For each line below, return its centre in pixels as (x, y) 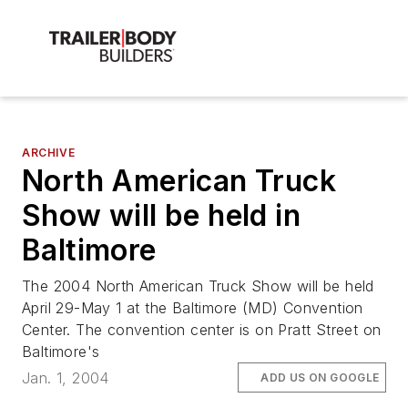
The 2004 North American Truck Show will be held (198, 286)
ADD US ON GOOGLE (320, 377)
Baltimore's (61, 352)
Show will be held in (161, 216)
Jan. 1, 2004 (66, 377)
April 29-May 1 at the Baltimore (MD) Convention (193, 308)
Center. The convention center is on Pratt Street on (202, 330)
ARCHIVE (49, 153)
